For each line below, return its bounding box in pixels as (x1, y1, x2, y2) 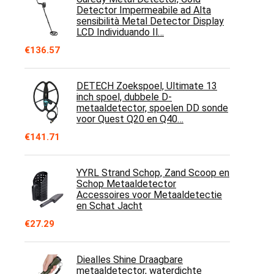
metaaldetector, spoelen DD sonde (76, 102, 228, 114)
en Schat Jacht (76, 200, 143, 212)
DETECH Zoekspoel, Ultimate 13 (76, 80, 217, 92)
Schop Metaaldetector (76, 178, 176, 190)
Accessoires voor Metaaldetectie (76, 189, 222, 201)
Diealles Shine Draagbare (76, 254, 183, 265)
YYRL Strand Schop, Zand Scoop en (76, 167, 229, 179)
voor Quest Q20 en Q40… (76, 113, 183, 125)
